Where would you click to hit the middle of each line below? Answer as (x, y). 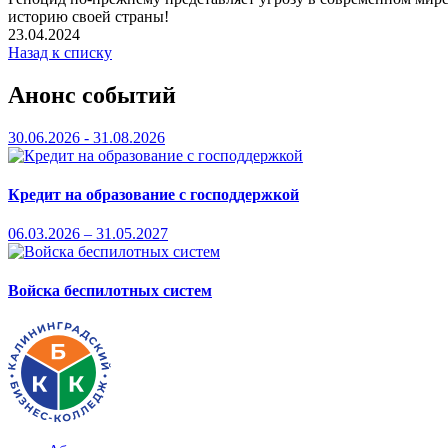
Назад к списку (60, 52)
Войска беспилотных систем (110, 291)
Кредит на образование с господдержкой (153, 194)
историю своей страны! (88, 16)
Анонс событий (92, 94)
